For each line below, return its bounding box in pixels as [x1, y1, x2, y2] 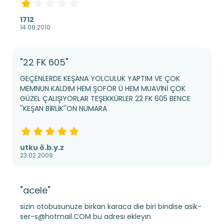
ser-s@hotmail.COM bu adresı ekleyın [20, 211, 151, 221]
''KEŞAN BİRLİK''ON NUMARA [20, 103, 107, 113]
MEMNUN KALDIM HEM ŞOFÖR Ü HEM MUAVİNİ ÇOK [20, 83, 185, 93]
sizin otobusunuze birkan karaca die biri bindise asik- [20, 201, 201, 211]
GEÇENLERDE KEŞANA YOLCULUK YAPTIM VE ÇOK [20, 73, 180, 83]
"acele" [20, 183, 50, 196]
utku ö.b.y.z [20, 142, 64, 152]
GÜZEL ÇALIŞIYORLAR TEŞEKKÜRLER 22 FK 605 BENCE [20, 93, 190, 103]
